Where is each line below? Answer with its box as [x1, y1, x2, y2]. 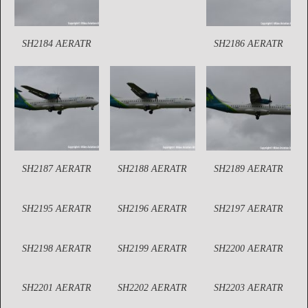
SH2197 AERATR [213, 203, 283, 214]
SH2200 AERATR [213, 243, 283, 254]
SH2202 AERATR [118, 283, 188, 294]
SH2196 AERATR [118, 203, 188, 214]
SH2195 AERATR [22, 203, 92, 214]
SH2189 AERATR [213, 163, 283, 174]
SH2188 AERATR [118, 163, 188, 174]
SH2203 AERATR [213, 283, 283, 294]
